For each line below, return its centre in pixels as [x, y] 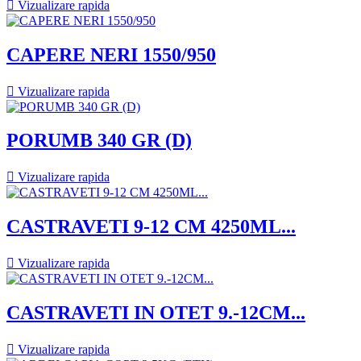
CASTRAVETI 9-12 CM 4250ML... [151, 227]
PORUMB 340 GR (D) [99, 141]
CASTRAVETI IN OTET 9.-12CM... [156, 313]
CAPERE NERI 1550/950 [111, 54]
